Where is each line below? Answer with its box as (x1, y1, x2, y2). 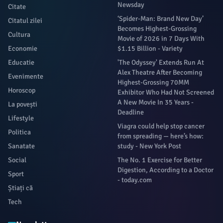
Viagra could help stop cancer (117, 122, 205, 130)
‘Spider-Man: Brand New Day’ (117, 14, 204, 23)
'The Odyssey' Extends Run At (117, 58, 204, 67)
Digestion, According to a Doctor (117, 166, 214, 174)
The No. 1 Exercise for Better (117, 156, 202, 164)
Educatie (8, 58, 34, 67)
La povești (8, 100, 37, 109)
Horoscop (8, 86, 35, 95)
